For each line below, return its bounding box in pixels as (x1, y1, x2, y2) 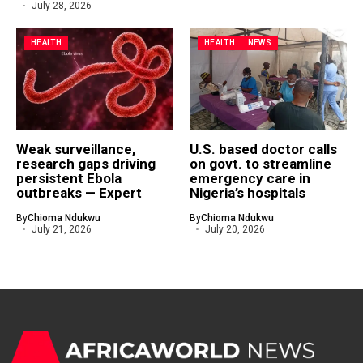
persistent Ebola (16, 170, 122, 186)
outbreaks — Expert (16, 185, 142, 201)
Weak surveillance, (16, 141, 135, 157)
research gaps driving (16, 156, 156, 172)
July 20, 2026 (204, 224, 265, 235)
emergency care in (190, 170, 310, 186)
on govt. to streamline (190, 156, 331, 172)
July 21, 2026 (31, 224, 92, 235)
